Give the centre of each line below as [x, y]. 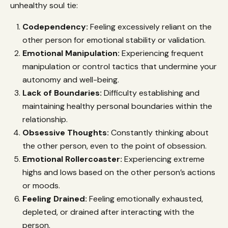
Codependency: [56, 27]
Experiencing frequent [162, 53]
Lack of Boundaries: [63, 93]
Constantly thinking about [160, 133]
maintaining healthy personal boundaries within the [117, 106]
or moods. [41, 186]
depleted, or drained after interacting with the [108, 212]
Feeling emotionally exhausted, [145, 199]
